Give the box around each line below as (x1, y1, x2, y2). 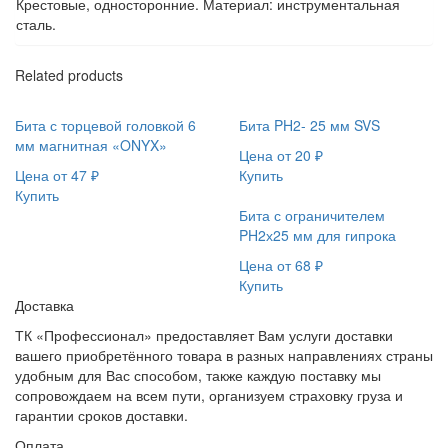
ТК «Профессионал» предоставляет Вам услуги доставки (15, 325, 393, 346)
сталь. (16, 14, 56, 35)
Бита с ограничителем (239, 205, 385, 226)
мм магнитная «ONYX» (15, 135, 167, 156)
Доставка (15, 295, 74, 316)
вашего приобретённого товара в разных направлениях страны (15, 345, 433, 366)
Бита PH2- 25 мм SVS (239, 115, 380, 136)
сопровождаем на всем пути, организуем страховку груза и (15, 385, 403, 406)
